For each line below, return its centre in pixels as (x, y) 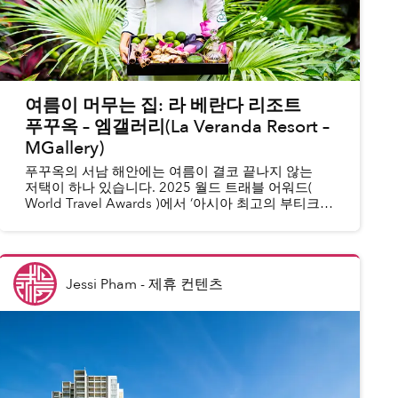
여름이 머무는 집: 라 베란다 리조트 (163, 106)
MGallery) (64, 148)
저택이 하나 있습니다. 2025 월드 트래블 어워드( (168, 188)
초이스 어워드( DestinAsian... (113, 236)
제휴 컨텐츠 (185, 284)
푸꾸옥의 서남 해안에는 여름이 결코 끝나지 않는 (168, 172)
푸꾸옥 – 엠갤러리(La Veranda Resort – (177, 127)
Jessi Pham (101, 284)
